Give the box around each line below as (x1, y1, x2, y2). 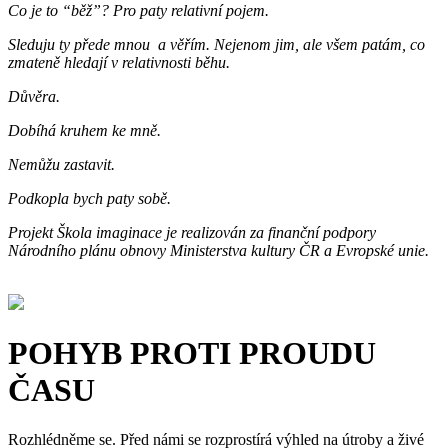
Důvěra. (8, 87, 60, 105)
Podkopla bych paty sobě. (8, 189, 171, 207)
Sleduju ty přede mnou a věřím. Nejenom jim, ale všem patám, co (8, 35, 425, 53)
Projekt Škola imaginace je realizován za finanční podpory (8, 223, 376, 241)
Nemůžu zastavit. (8, 155, 115, 173)
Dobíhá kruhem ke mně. (8, 121, 165, 139)
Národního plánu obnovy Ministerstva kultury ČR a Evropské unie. (8, 241, 429, 259)
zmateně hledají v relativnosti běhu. (8, 53, 230, 71)
